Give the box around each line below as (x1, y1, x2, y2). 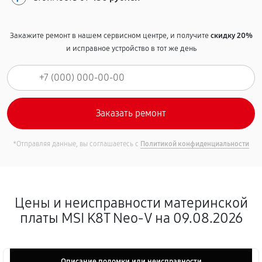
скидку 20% (210, 31, 253, 40)
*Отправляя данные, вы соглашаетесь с (13, 140, 140, 148)
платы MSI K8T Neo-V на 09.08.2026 (19, 210, 243, 226)
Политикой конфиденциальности (140, 140, 249, 148)
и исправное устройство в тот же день (65, 44, 196, 53)
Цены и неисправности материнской (14, 195, 248, 211)
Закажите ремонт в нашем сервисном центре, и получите (9, 31, 211, 40)
